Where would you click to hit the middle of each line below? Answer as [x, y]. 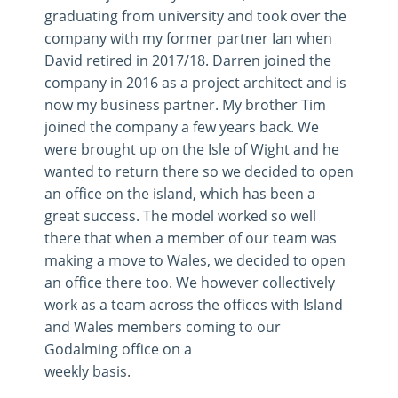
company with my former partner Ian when [188, 37]
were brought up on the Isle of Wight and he [192, 148]
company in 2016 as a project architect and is [195, 82]
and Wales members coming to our [163, 326]
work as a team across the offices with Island [194, 304]
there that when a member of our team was [191, 237]
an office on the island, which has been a [180, 193]
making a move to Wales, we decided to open [195, 259]
